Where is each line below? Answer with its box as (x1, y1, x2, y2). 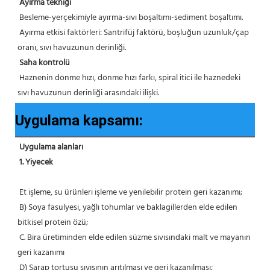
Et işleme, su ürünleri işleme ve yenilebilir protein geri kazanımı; (19, 185, 242, 199)
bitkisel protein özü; (17, 215, 88, 230)
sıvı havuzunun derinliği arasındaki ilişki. (17, 86, 159, 100)
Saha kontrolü (19, 55, 70, 70)
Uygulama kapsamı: (15, 111, 143, 129)
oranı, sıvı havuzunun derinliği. (17, 40, 126, 55)
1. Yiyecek (19, 155, 53, 169)
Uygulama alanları (19, 140, 83, 154)
